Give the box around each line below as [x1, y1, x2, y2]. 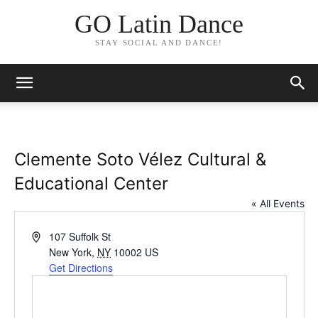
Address [31, 229, 68, 243]
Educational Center [13, 173, 168, 194]
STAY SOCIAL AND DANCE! [94, 38, 224, 48]
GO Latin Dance [74, 10, 243, 39]
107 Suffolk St [49, 229, 111, 243]
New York [49, 245, 92, 259]
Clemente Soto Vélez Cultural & [13, 149, 266, 170]
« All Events [251, 197, 305, 209]
